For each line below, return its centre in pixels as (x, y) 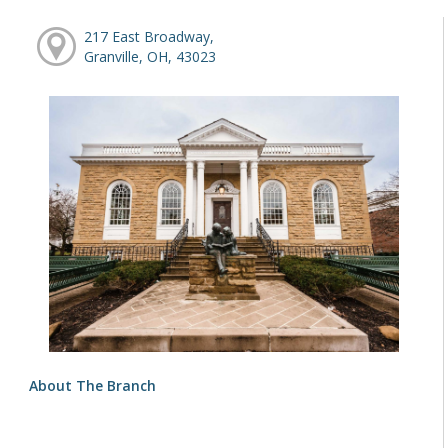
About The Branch (93, 385)
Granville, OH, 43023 (150, 56)
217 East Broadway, (149, 36)
